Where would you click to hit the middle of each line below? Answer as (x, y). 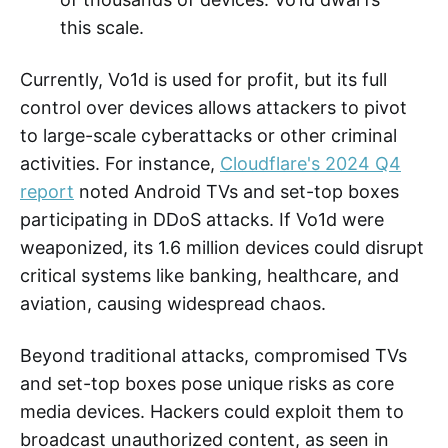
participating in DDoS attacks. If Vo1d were (202, 219)
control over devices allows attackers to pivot (213, 107)
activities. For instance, (120, 163)
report (47, 191)
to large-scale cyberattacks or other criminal (208, 135)
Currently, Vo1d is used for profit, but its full (203, 79)
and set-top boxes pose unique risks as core (207, 383)
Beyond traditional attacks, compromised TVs (213, 355)
